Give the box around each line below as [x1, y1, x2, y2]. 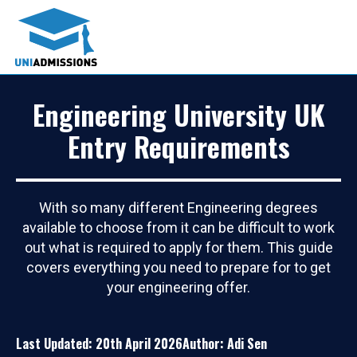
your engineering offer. [107, 278, 250, 296]
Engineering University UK [32, 93, 325, 135]
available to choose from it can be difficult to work [22, 218, 335, 236]
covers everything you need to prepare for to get [26, 258, 331, 276]
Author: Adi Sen [182, 333, 267, 353]
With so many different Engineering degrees [39, 198, 318, 216]
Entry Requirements [67, 125, 290, 167]
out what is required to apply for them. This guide [24, 238, 333, 256]
